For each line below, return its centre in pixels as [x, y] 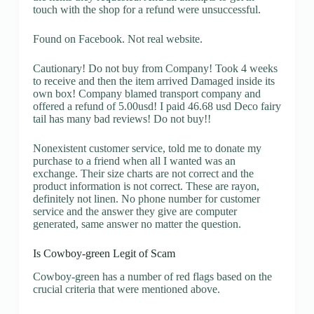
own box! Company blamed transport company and [146, 93]
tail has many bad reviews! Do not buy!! [122, 118]
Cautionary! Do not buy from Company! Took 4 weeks [155, 68]
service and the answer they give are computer [135, 211]
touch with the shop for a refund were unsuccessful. [146, 9]
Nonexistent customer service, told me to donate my [147, 148]
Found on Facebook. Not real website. [117, 39]
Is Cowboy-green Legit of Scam [104, 253]
